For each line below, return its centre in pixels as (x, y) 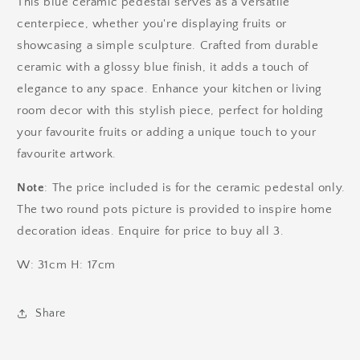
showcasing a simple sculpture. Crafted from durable (168, 46)
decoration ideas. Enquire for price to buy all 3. (151, 231)
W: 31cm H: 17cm (68, 265)
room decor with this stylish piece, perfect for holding (171, 111)
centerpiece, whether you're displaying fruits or (152, 24)
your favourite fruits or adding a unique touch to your (167, 133)
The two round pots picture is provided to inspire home (175, 210)
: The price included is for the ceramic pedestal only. (195, 188)
